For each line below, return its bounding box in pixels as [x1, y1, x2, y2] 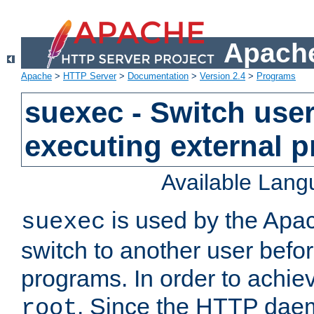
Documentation [128, 71, 189, 82]
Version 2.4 [200, 71, 245, 82]
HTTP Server [63, 71, 116, 82]
